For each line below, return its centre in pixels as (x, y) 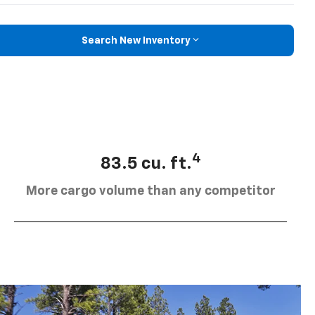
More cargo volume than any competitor (150, 191)
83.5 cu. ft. (146, 163)
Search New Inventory (136, 40)
